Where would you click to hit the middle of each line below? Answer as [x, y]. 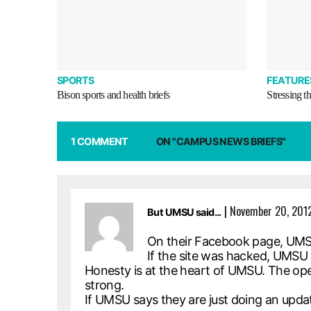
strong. [104, 285]
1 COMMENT [100, 142]
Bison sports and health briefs [113, 95]
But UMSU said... [184, 212]
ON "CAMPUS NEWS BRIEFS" [221, 142]
